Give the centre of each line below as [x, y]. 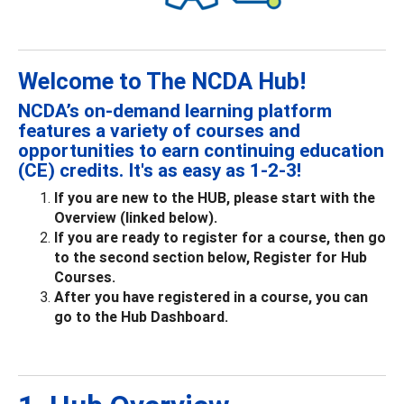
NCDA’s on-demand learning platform [175, 110]
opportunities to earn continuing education [201, 150]
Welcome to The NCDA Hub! [162, 81]
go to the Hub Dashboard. [141, 316]
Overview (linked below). [136, 217]
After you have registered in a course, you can [211, 296]
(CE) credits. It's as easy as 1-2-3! [160, 170]
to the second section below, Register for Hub [211, 257]
